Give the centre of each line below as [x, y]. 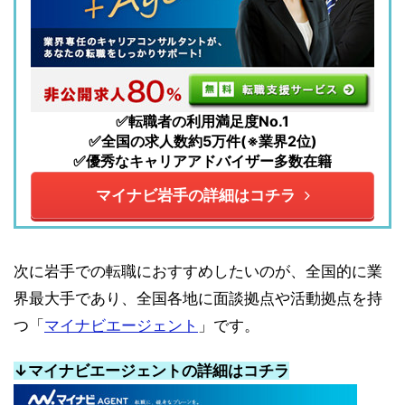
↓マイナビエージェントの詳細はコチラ [151, 370]
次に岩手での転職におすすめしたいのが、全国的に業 [198, 271]
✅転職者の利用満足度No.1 [202, 121]
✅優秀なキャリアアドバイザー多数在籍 [202, 160]
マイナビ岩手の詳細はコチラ [195, 195]
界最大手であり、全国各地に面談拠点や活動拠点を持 [198, 298]
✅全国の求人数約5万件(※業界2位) [202, 141]
